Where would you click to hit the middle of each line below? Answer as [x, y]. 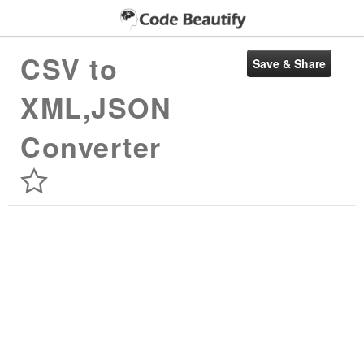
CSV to [69, 68]
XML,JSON [96, 107]
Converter [91, 146]
